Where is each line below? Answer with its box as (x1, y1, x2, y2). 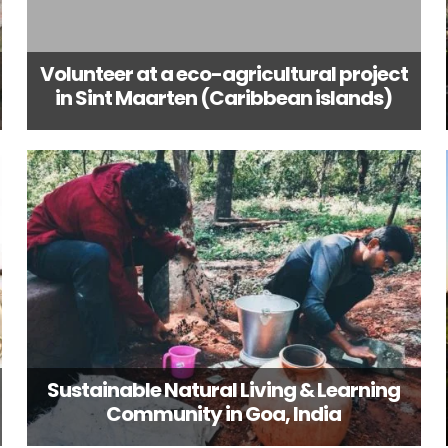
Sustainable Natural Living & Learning (47, 376, 401, 405)
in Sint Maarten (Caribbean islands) (55, 83, 393, 112)
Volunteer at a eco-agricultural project (39, 59, 408, 88)
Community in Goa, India (106, 400, 342, 429)
